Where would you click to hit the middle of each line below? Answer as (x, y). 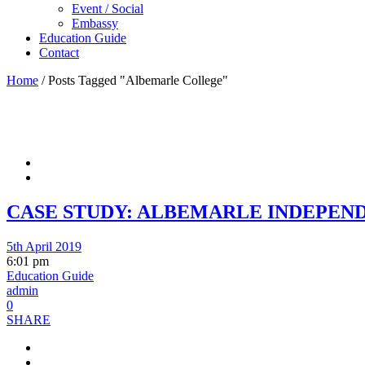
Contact (59, 53)
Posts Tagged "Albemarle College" (138, 80)
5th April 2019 (44, 246)
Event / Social (108, 9)
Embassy (95, 23)
